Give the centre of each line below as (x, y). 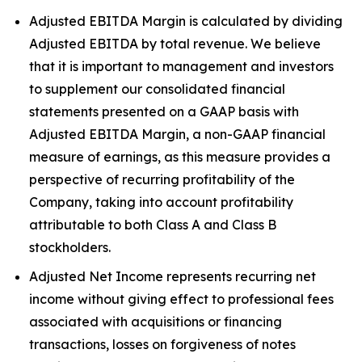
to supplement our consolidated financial (157, 89)
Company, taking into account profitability (161, 202)
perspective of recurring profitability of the (162, 179)
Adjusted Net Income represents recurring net (173, 276)
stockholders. (70, 247)
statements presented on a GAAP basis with (164, 112)
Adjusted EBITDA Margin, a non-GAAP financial (177, 134)
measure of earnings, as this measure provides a (180, 157)
